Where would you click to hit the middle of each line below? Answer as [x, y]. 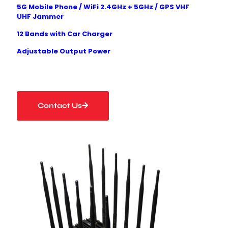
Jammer [48, 16]
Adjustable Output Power [64, 51]
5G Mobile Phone [48, 7]
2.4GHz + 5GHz [126, 7]
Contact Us [60, 105]
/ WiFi [89, 7]
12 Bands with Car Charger [65, 34]
